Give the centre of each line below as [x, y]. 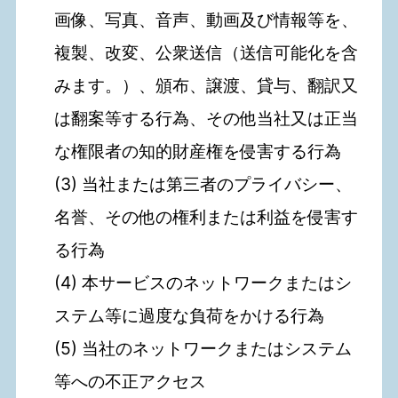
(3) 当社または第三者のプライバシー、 [203, 184]
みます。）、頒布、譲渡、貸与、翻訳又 [207, 86]
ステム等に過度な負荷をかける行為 [190, 316]
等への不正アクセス [131, 382]
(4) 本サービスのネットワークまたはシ [203, 283]
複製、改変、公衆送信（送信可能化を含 [207, 53]
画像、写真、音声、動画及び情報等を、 [207, 20]
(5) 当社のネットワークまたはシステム [203, 349]
